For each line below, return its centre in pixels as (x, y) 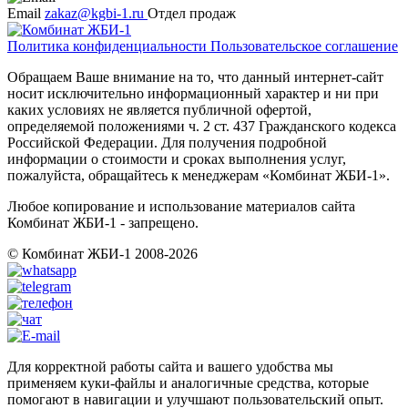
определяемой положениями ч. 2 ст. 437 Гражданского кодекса (202, 126)
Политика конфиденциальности (109, 46)
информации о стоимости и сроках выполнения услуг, (177, 158)
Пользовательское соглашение (304, 46)
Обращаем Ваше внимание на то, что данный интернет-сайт (195, 76)
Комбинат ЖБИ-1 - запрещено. (103, 222)
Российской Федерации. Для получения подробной (167, 142)
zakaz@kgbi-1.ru (96, 13)
